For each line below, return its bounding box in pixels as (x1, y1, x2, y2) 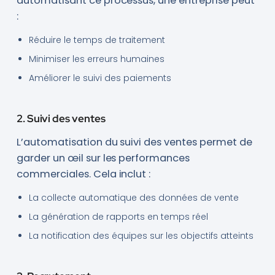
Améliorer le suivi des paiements (28, 72, 171, 85)
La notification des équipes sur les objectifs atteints (28, 230, 254, 242)
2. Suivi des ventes (16, 112, 106, 126)
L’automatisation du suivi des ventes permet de (16, 135, 252, 150)
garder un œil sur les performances (16, 151, 190, 166)
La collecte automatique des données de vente (28, 192, 239, 204)
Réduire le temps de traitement (28, 34, 165, 47)
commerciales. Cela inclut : (16, 167, 151, 182)
